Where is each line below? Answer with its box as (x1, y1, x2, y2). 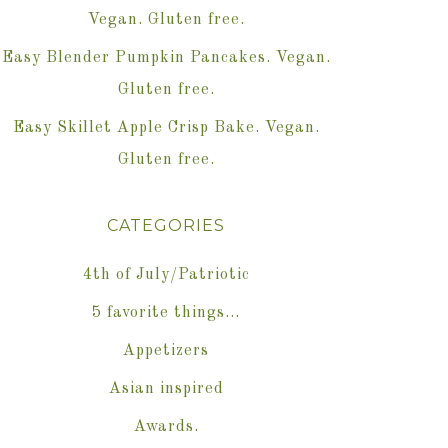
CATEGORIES (107, 216, 225, 236)
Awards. (133, 419, 199, 436)
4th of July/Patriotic (82, 267, 250, 284)
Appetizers (123, 343, 209, 360)
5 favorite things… (92, 305, 240, 322)
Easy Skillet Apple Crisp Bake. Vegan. (12, 120, 320, 137)
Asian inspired (108, 381, 224, 398)
